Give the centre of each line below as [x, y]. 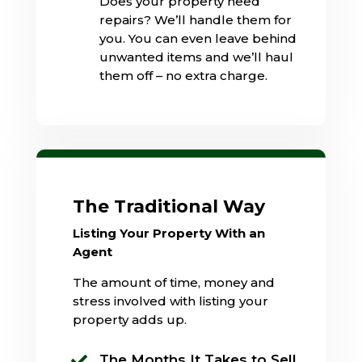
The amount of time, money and [173, 282]
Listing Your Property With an [168, 233]
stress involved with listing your [170, 301]
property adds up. [129, 319]
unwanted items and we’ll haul [196, 57]
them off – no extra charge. [183, 75]
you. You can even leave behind [198, 38]
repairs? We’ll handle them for [195, 19]
